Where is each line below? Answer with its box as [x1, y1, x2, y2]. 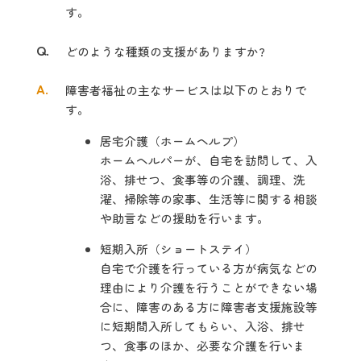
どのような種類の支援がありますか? [64, 43, 265, 60]
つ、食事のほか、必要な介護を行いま [100, 337, 306, 355]
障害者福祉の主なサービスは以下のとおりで [64, 81, 307, 98]
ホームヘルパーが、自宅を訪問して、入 [100, 151, 318, 168]
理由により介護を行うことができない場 [100, 279, 318, 297]
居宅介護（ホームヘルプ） [100, 131, 246, 149]
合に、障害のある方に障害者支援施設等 [100, 298, 318, 316]
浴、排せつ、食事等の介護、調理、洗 [100, 170, 306, 188]
